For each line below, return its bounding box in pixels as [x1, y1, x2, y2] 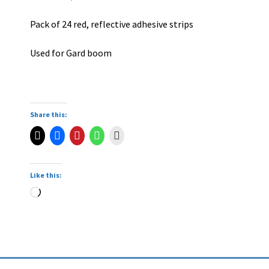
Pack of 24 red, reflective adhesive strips [30, 18, 194, 31]
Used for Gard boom [30, 46, 112, 59]
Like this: [30, 171, 62, 180]
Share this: [30, 110, 68, 119]
